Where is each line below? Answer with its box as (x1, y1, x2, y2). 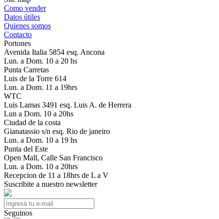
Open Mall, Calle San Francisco (4, 153, 103, 162)
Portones (4, 39, 31, 47)
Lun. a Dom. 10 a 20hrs (4, 162, 78, 171)
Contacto (4, 30, 32, 39)
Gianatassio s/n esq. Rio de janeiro (4, 127, 110, 135)
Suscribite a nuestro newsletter (4, 180, 97, 188)
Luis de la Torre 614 (4, 74, 66, 83)
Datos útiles (4, 13, 40, 21)
